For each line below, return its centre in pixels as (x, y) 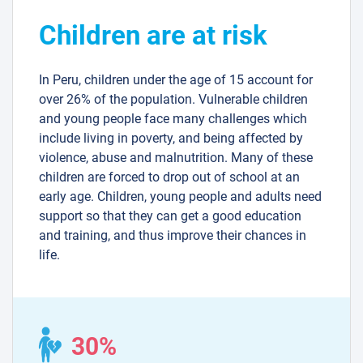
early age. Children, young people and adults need (180, 197)
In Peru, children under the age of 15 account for (176, 80)
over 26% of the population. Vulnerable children (173, 100)
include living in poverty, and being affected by (171, 139)
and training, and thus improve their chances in (173, 236)
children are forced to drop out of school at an (169, 177)
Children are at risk (153, 36)
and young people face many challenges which (173, 119)
